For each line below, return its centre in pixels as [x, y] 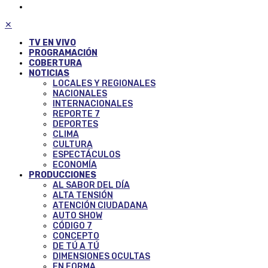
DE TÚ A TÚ [76, 246]
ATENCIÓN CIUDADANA [100, 205]
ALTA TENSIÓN [83, 195]
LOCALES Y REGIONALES [104, 83]
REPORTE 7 [76, 114]
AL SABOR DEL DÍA [91, 185]
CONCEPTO [76, 236]
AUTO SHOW [77, 215]
